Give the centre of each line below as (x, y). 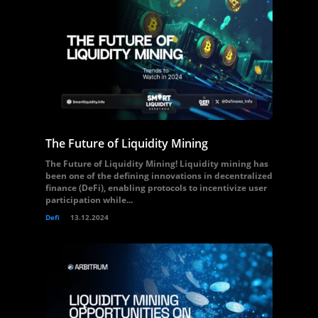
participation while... (89, 200)
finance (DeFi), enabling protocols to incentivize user (156, 188)
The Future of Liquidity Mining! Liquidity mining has (157, 164)
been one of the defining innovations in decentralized (159, 176)
